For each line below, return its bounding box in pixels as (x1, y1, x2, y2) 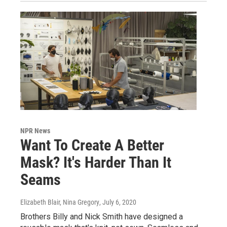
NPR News (20, 126, 50, 135)
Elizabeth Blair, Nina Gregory (20, 198, 99, 206)
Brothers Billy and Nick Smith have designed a (20, 211, 183, 221)
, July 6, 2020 (99, 198, 136, 206)
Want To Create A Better (20, 136, 164, 154)
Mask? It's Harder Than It (20, 153, 171, 171)
